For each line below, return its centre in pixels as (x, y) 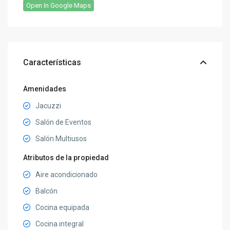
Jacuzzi (49, 106)
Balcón (47, 191)
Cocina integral (60, 224)
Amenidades (45, 89)
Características (52, 62)
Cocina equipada (63, 207)
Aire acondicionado (67, 174)
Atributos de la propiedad (66, 157)
